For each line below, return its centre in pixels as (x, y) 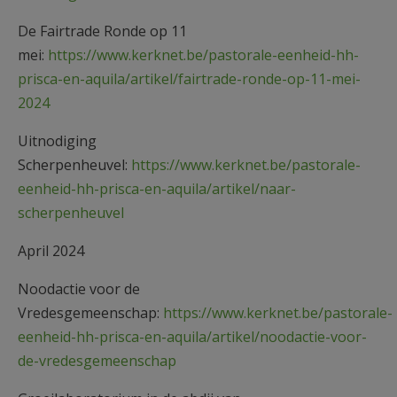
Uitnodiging (57, 140)
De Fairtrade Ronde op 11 (102, 31)
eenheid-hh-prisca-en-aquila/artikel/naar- (157, 188)
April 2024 (51, 250)
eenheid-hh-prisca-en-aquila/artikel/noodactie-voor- (192, 336)
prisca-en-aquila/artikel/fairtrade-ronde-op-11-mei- (189, 78)
